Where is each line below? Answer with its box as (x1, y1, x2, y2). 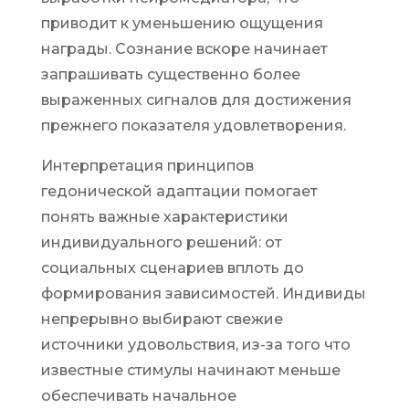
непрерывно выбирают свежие (40, 310, 283, 328)
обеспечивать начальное (40, 387, 236, 404)
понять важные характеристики (40, 208, 288, 225)
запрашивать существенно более (40, 66, 300, 83)
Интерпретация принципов (40, 157, 254, 174)
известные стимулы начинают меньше (40, 362, 341, 379)
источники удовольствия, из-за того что (40, 336, 351, 353)
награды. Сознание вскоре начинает (40, 40, 328, 58)
